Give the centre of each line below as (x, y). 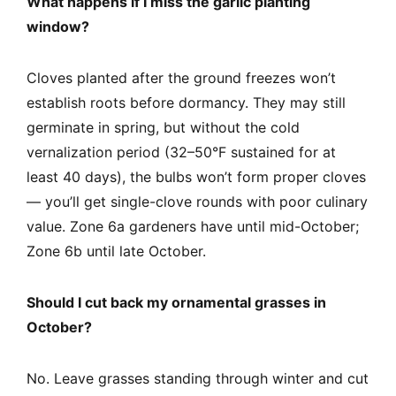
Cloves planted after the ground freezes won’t (181, 78)
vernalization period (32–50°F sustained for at (181, 152)
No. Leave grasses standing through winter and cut (198, 379)
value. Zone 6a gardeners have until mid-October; (193, 227)
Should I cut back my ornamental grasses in (176, 303)
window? (58, 27)
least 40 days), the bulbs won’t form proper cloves (196, 177)
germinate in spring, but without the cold (163, 128)
